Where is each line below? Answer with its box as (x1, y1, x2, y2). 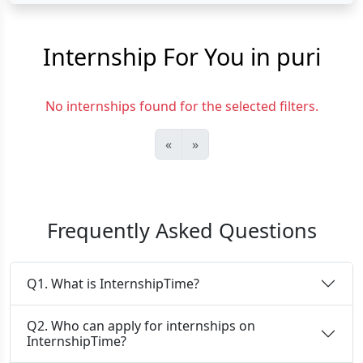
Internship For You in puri (42, 41, 321, 72)
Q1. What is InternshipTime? (27, 274, 199, 293)
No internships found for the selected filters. (45, 97, 318, 115)
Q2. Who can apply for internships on (27, 317, 255, 335)
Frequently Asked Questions (46, 216, 317, 244)
